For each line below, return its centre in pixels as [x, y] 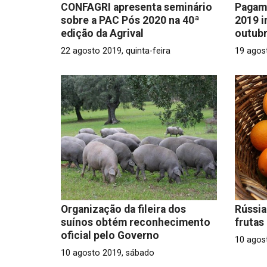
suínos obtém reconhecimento [136, 222]
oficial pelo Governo [110, 235]
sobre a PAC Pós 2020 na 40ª [130, 20]
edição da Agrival [102, 33]
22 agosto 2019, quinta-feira [116, 51]
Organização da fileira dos [123, 209]
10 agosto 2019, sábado [108, 253]
